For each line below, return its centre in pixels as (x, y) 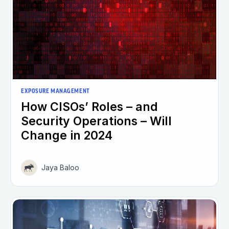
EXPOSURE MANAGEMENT (55, 92)
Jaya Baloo (60, 168)
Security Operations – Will (96, 121)
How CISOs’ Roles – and (89, 107)
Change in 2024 (67, 136)
